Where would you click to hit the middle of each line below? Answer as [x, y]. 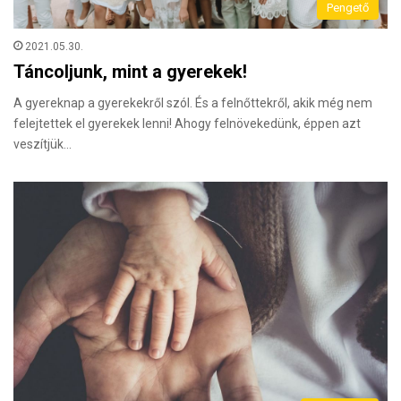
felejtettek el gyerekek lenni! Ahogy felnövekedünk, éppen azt [187, 123]
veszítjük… [43, 144]
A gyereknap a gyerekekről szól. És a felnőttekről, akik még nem [193, 102]
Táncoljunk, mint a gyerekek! [130, 71]
